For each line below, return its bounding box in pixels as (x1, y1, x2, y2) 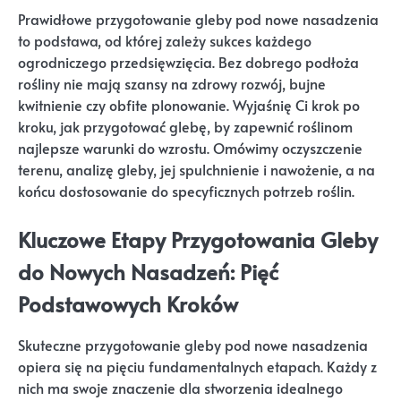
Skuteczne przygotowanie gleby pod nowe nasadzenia (18, 335, 368, 356)
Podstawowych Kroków (18, 288, 238, 319)
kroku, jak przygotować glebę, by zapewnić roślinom (18, 115, 353, 137)
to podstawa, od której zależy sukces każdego (18, 30, 311, 51)
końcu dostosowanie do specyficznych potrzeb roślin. (18, 180, 354, 201)
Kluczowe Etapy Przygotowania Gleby (18, 224, 378, 254)
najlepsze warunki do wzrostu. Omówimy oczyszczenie (18, 137, 363, 158)
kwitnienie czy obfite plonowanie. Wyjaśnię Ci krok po (18, 94, 360, 115)
